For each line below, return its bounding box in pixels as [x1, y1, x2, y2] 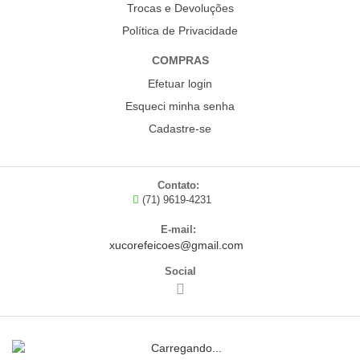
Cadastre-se [149, 122, 211, 136]
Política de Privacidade [122, 24, 238, 38]
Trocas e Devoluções [126, 2, 234, 15]
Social [164, 265, 196, 278]
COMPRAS [151, 54, 209, 67]
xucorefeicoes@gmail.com [108, 239, 243, 252]
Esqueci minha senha [125, 100, 235, 113]
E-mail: [160, 223, 196, 236]
